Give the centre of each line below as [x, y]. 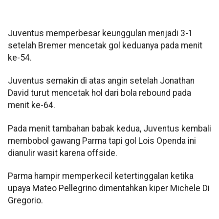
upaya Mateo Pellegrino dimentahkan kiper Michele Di [109, 188]
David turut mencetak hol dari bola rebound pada [99, 93]
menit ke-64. [32, 105]
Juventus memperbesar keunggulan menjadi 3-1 [100, 33]
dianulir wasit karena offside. [63, 153]
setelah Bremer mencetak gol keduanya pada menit [105, 46]
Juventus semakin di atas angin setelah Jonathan [101, 81]
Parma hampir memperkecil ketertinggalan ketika [101, 176]
